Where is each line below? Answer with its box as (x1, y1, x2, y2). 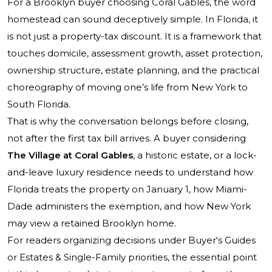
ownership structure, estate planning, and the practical (7, 64, 259, 76)
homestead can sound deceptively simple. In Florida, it (7, 13, 258, 25)
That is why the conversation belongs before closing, (7, 115, 248, 127)
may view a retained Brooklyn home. (7, 217, 176, 229)
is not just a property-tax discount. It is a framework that (7, 30, 262, 42)
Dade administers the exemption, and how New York (7, 200, 251, 212)
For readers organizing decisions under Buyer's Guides (7, 234, 256, 246)
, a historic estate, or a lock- (133, 149, 257, 161)
